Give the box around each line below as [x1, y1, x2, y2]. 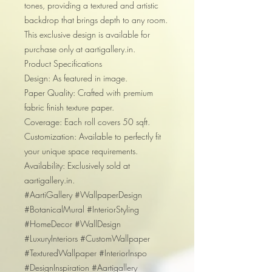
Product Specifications [24, 58, 102, 70]
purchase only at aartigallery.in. [24, 43, 135, 55]
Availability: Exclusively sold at [24, 160, 130, 172]
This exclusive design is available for [24, 29, 150, 41]
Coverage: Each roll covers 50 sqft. [24, 116, 150, 128]
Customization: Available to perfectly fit [24, 131, 161, 143]
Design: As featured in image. [24, 72, 127, 84]
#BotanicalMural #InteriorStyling [24, 203, 139, 216]
